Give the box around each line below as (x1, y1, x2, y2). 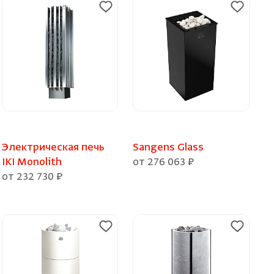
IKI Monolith (1, 156, 62, 169)
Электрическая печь (1, 141, 104, 154)
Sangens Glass (133, 141, 204, 154)
